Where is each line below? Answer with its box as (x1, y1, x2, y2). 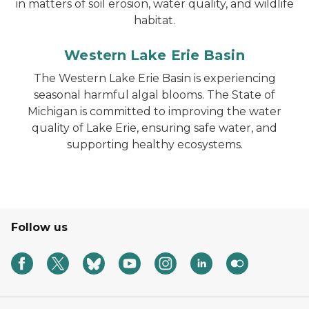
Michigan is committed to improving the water (28, 105, 281, 118)
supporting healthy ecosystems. (66, 138, 243, 151)
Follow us (11, 221, 68, 234)
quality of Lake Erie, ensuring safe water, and (32, 121, 277, 134)
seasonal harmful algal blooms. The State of (34, 88, 275, 101)
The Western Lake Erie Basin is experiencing (33, 72, 276, 85)
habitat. (134, 14, 175, 27)
